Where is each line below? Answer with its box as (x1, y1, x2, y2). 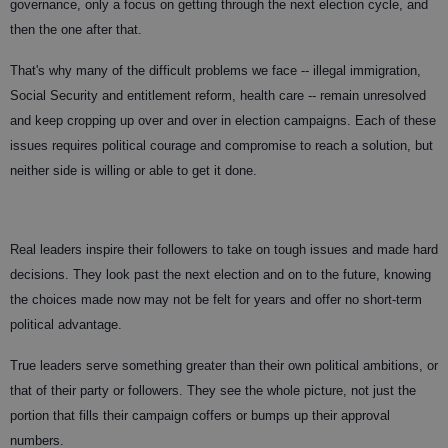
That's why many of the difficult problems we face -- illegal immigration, (10, 62, 421, 78)
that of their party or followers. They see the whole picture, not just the (10, 382, 416, 398)
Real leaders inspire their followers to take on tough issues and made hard (10, 241, 438, 257)
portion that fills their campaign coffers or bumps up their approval (10, 407, 390, 423)
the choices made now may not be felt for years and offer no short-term (10, 291, 422, 307)
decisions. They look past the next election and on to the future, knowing (10, 266, 431, 282)
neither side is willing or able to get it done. (10, 162, 257, 178)
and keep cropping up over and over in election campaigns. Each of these (10, 112, 436, 128)
